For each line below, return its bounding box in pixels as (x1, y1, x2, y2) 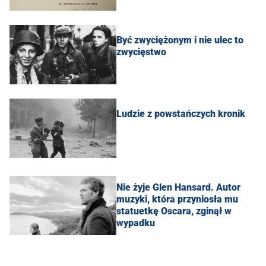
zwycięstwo (116, 46, 166, 58)
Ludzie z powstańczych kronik (116, 108, 245, 120)
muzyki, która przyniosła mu (116, 194, 238, 205)
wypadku (116, 217, 155, 229)
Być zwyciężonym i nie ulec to (116, 34, 243, 46)
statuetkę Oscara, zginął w (116, 205, 232, 217)
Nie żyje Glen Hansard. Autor (116, 182, 240, 194)
